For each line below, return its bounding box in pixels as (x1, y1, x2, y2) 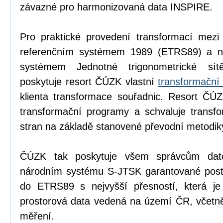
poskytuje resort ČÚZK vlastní (20, 76, 158, 87)
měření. (20, 211, 54, 222)
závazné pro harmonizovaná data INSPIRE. (20, 1, 213, 12)
